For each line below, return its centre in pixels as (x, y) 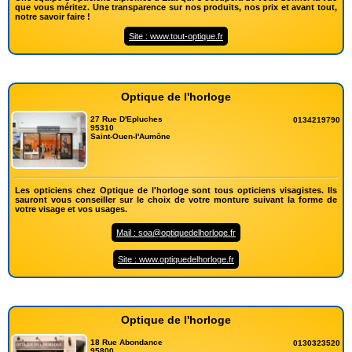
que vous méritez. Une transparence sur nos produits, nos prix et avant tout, (176, 7)
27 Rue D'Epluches (127, 119)
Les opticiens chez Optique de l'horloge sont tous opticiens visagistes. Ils (176, 190)
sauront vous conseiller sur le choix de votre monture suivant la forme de (176, 200)
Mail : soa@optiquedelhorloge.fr (176, 233)
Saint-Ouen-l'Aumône (131, 137)
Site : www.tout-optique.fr (176, 37)
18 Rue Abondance (127, 342)
